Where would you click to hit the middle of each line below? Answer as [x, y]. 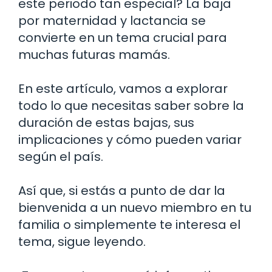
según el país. [61, 156]
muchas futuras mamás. [94, 54]
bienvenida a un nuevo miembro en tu [135, 207]
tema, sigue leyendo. [82, 241]
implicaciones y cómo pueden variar [130, 139]
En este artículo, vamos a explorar [123, 88]
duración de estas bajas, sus [106, 122]
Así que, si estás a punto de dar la [122, 190]
